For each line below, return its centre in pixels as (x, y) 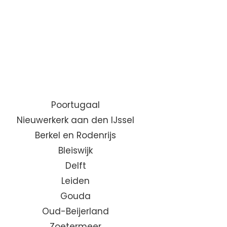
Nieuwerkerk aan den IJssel (76, 120)
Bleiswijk (76, 151)
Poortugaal (76, 105)
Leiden (76, 181)
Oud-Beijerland (76, 212)
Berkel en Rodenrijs (76, 136)
